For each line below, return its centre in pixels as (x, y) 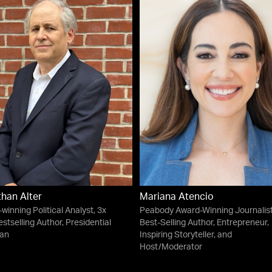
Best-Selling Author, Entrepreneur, (204, 223)
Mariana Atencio (177, 198)
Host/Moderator (171, 247)
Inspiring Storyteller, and (186, 235)
